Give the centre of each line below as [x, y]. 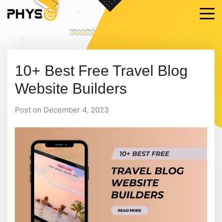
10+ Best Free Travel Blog [101, 71]
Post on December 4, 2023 [62, 110]
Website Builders [71, 88]
